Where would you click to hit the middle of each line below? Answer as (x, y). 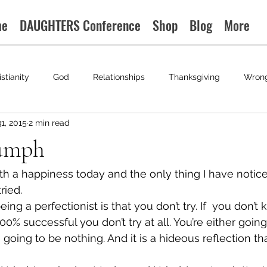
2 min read (49, 122)
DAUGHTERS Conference (80, 25)
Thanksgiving (194, 77)
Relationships (119, 77)
